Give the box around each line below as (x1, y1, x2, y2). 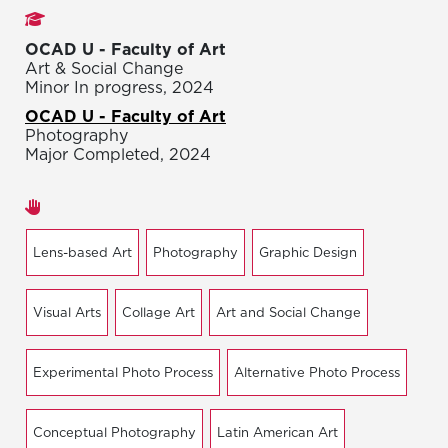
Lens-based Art (33, 243, 132, 262)
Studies (60, 6, 118, 29)
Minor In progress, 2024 (25, 76, 214, 99)
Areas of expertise (56, 194, 198, 217)
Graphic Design (259, 243, 357, 262)
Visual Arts (33, 303, 101, 322)
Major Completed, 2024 (25, 143, 211, 166)
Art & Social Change (25, 57, 183, 80)
